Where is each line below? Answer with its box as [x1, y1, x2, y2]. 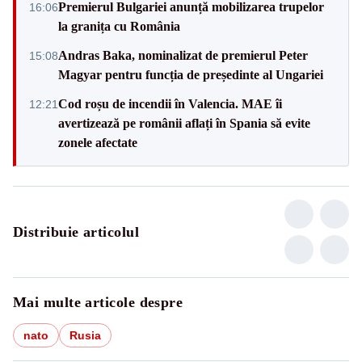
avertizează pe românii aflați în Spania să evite [58, 116, 310, 130]
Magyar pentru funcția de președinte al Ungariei [58, 67, 323, 82]
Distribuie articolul [13, 223, 139, 240]
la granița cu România [58, 19, 180, 33]
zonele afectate [58, 135, 137, 149]
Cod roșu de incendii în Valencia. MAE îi [58, 96, 282, 111]
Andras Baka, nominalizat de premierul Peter [58, 48, 308, 62]
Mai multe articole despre [13, 293, 183, 310]
